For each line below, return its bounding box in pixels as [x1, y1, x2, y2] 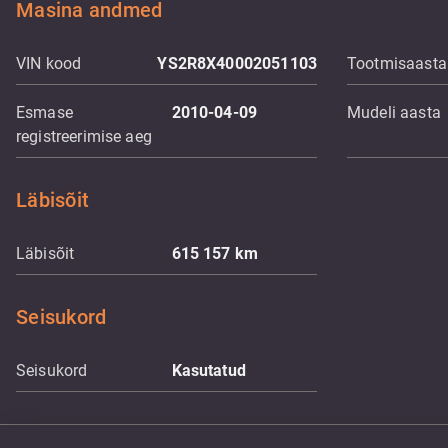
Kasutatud [171, 361, 246, 380]
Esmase [16, 103, 73, 122]
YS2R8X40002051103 [157, 54, 317, 73]
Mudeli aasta [347, 103, 441, 122]
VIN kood [16, 54, 82, 73]
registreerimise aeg [16, 127, 152, 146]
